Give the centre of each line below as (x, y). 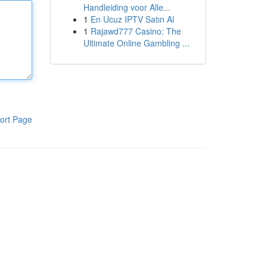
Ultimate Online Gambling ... (136, 43)
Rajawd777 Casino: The (136, 31)
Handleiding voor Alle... (127, 7)
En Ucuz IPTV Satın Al (132, 19)
